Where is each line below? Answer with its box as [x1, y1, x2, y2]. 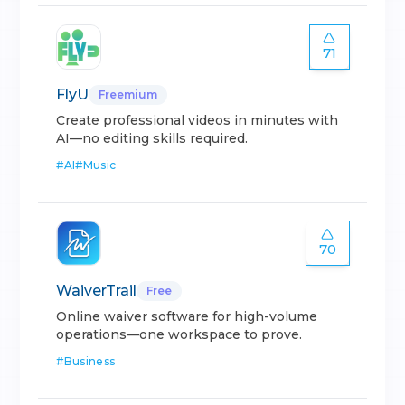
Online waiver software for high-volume [56, 308, 318, 325]
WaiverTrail [56, 282, 137, 299]
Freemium [99, 88, 158, 101]
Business [63, 354, 116, 368]
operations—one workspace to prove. [56, 326, 303, 343]
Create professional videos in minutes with [56, 112, 339, 128]
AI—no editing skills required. [56, 130, 249, 146]
